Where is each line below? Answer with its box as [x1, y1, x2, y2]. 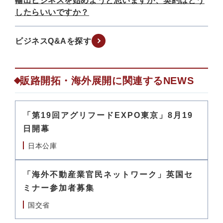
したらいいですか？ [15, 8, 90, 16]
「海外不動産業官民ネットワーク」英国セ [23, 170, 193, 179]
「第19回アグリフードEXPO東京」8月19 [23, 111, 193, 119]
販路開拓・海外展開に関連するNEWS [20, 75, 194, 86]
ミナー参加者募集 [23, 184, 95, 192]
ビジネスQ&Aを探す [15, 36, 92, 45]
